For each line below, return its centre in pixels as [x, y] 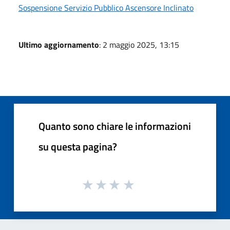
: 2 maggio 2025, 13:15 [139, 45]
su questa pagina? [78, 147]
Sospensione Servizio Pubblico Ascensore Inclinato [106, 8]
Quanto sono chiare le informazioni [115, 126]
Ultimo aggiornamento [59, 45]
